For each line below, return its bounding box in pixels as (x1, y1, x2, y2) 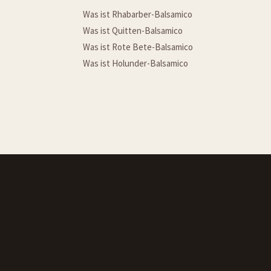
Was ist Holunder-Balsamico (83, 57, 188, 69)
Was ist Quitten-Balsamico (83, 24, 183, 36)
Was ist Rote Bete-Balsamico (83, 41, 193, 53)
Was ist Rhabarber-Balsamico (83, 8, 192, 20)
